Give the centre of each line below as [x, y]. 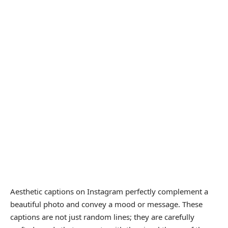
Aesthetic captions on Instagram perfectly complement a [109, 191]
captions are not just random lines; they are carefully [102, 217]
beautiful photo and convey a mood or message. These [106, 204]
